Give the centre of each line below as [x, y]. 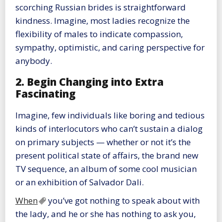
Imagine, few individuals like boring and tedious [110, 115]
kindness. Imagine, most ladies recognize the [103, 21]
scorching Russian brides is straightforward [101, 7]
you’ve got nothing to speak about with [123, 200]
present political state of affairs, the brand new [107, 155]
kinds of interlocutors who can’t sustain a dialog [109, 128]
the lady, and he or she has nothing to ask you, [106, 214]
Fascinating [46, 94]
